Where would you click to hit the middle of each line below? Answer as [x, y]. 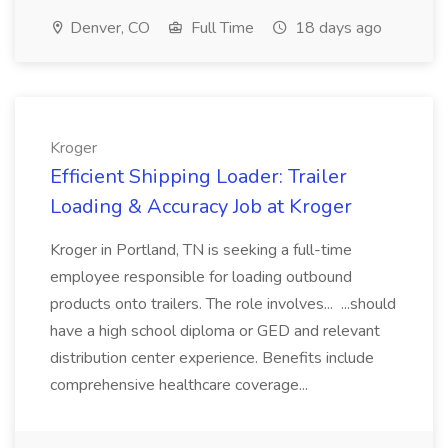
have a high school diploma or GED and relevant [215, 331]
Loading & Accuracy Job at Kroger [201, 206]
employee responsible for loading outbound [201, 277]
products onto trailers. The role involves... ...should [223, 304]
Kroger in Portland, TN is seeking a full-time [201, 250]
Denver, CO [108, 28]
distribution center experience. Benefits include [212, 358]
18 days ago [336, 28]
